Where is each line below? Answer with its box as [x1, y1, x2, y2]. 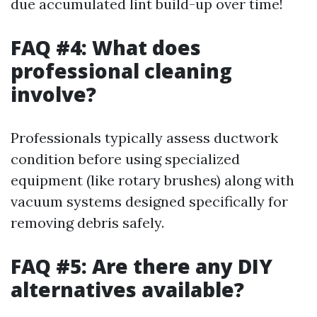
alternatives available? [11, 276, 244, 303]
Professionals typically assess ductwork [11, 129, 278, 146]
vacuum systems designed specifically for [11, 192, 288, 210]
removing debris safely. [11, 214, 164, 231]
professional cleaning [11, 57, 232, 84]
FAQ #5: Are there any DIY [11, 253, 272, 279]
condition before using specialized [11, 150, 240, 168]
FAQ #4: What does [11, 34, 201, 61]
